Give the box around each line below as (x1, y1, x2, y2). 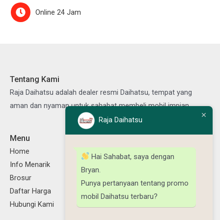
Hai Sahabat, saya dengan (89, 152, 175, 161)
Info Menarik (10, 160, 50, 169)
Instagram (137, 146, 192, 160)
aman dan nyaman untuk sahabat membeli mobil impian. (10, 101, 191, 110)
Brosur (10, 173, 31, 182)
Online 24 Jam (35, 7, 82, 17)
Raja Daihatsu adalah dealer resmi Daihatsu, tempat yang (10, 87, 192, 97)
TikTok (155, 146, 191, 160)
